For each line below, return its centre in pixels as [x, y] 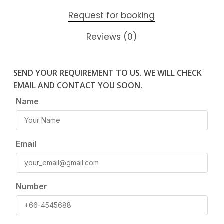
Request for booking [112, 15]
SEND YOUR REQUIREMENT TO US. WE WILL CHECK [107, 73]
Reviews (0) [112, 37]
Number [31, 186]
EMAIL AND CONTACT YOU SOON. [78, 85]
